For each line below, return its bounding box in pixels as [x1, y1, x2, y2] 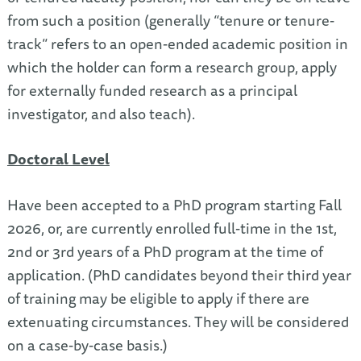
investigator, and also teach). [6, 102, 195, 126]
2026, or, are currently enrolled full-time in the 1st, [6, 216, 337, 240]
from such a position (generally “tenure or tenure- [6, 8, 334, 32]
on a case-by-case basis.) [6, 333, 168, 357]
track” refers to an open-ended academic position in [6, 31, 348, 56]
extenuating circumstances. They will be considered [6, 309, 349, 334]
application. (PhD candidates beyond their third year [6, 263, 351, 287]
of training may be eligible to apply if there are [6, 286, 309, 310]
